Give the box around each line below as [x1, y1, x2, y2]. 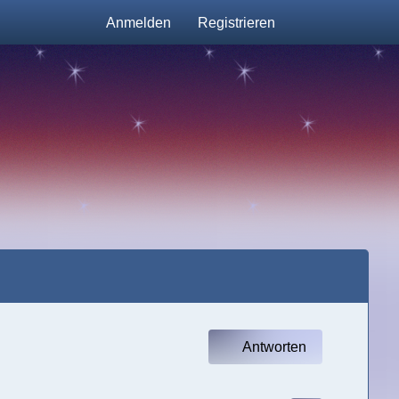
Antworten [241, 339, 306, 354]
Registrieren [198, 14, 276, 30]
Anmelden [106, 14, 172, 30]
